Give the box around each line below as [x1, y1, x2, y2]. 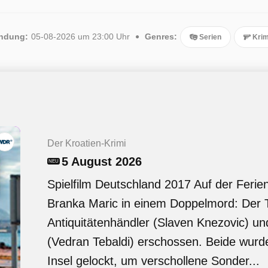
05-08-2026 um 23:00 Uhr [31, 32, 130, 41]
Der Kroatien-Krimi [47, 138, 126, 148]
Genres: [145, 32, 177, 41]
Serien [197, 33, 221, 41]
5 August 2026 [62, 155, 142, 168]
